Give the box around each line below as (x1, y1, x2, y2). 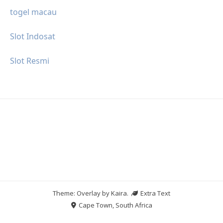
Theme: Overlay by (53, 188, 111, 198)
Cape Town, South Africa (77, 200, 152, 210)
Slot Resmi (10, 55, 49, 66)
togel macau (10, 6, 57, 17)
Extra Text (139, 188, 170, 198)
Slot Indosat (10, 30, 55, 42)
